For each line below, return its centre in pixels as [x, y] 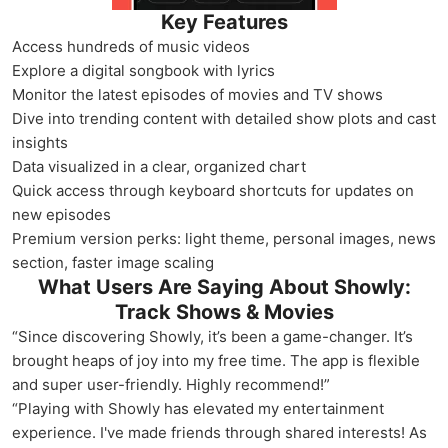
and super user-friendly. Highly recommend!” [171, 384]
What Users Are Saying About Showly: [224, 287]
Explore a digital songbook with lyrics [143, 70]
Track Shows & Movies [224, 312]
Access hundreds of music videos [131, 46]
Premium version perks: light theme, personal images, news [224, 238]
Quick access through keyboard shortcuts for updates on [213, 190]
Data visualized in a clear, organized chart [159, 166]
